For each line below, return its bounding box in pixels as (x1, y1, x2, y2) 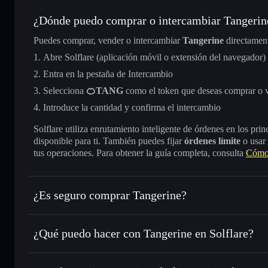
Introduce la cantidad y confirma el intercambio (43, 102, 221, 112)
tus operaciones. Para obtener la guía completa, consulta (33, 147, 246, 158)
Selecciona (43, 85, 86, 96)
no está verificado (77, 209, 148, 220)
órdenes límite (184, 135, 240, 146)
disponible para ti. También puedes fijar (33, 135, 184, 146)
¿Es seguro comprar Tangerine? (33, 188, 187, 202)
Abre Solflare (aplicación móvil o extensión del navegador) (43, 51, 266, 62)
